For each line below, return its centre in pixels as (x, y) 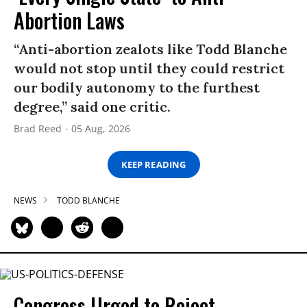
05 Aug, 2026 (101, 129)
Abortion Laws (69, 21)
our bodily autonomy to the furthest (137, 88)
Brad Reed (38, 129)
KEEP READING (153, 164)
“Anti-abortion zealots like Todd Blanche (150, 49)
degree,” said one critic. (92, 107)
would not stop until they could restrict (149, 69)
